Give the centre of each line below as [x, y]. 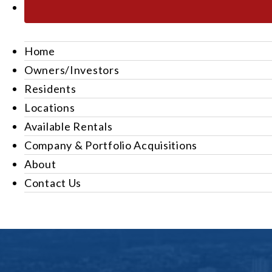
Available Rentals [69, 126]
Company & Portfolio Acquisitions [111, 145]
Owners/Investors [72, 70]
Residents [50, 89]
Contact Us [53, 183]
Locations [50, 107]
